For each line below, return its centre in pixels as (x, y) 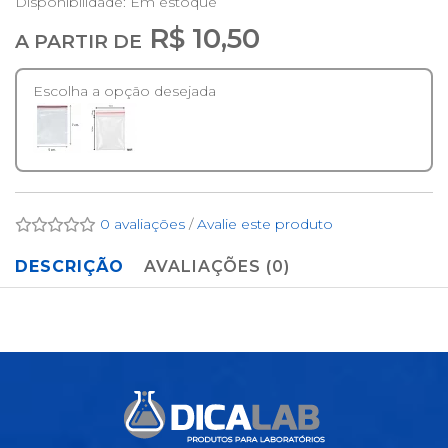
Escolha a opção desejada (124, 91)
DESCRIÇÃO (69, 266)
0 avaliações (142, 224)
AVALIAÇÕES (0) (217, 266)
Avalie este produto (265, 224)
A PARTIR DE (78, 41)
